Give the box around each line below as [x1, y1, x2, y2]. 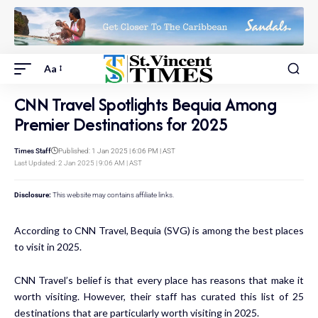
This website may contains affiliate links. [51, 190, 174, 199]
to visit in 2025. [14, 240, 82, 253]
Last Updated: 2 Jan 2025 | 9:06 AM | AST [14, 158, 142, 167]
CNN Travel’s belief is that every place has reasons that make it [14, 273, 304, 286]
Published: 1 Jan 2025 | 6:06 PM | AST [58, 146, 175, 155]
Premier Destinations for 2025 [14, 111, 229, 137]
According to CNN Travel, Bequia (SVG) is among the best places [14, 224, 304, 236]
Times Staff [14, 146, 51, 155]
